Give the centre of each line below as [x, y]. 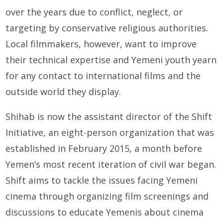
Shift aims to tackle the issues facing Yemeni [102, 180]
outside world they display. [63, 92]
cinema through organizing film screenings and [107, 196]
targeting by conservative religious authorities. [107, 28]
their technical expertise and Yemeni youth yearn [111, 60]
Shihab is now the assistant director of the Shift [109, 117]
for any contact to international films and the [103, 76]
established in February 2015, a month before [104, 149]
